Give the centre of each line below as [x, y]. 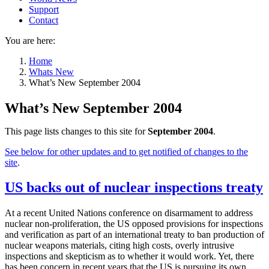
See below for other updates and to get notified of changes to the [126, 151]
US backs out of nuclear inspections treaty [134, 188]
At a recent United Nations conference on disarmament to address [129, 213]
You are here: [30, 40]
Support [44, 9]
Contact [44, 20]
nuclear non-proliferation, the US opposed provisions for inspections [134, 224]
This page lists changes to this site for [76, 131]
